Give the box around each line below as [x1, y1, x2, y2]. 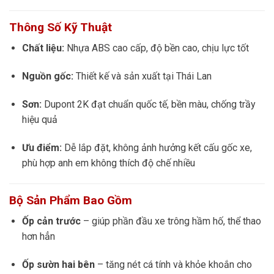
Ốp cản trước [21, 215, 81, 228]
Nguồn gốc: [21, 70, 73, 83]
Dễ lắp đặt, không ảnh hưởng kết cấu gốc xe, [61, 141, 252, 154]
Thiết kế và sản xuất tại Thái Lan [73, 70, 212, 83]
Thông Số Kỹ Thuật [9, 20, 112, 34]
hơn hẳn [21, 231, 55, 243]
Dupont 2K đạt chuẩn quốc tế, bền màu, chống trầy [41, 98, 256, 111]
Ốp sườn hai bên [21, 259, 95, 271]
